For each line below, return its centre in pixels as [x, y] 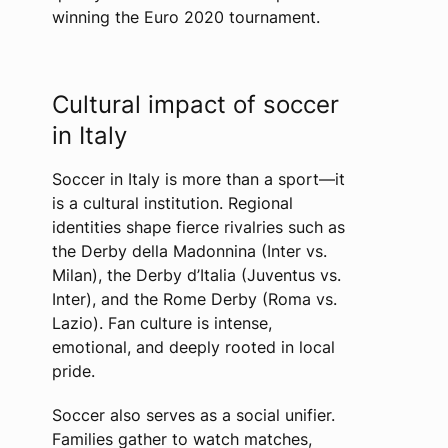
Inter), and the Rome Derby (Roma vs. [194, 299]
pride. [73, 371]
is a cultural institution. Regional [172, 203]
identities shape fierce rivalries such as [198, 227]
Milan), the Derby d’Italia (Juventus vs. [196, 275]
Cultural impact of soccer [195, 104]
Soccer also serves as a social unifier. [193, 415]
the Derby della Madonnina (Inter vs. [189, 251]
